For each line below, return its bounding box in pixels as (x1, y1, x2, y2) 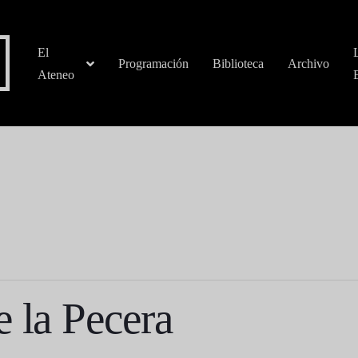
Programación (118, 57, 189, 71)
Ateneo (38, 68, 75, 82)
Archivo (288, 57, 330, 71)
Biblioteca (213, 57, 265, 71)
